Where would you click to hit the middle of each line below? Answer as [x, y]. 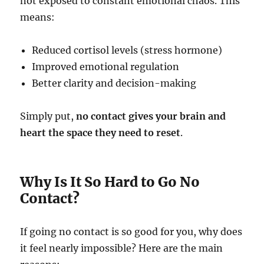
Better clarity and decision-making [114, 83]
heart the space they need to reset [100, 133]
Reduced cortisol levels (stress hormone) [127, 50]
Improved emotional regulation [106, 67]
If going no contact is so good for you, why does [131, 232]
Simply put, [48, 116]
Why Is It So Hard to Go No [110, 182]
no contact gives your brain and [151, 116]
